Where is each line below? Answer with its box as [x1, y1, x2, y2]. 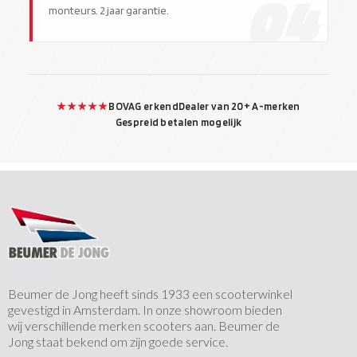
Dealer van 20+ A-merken [178, 100, 300, 112]
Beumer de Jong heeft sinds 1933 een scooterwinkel [8, 286, 292, 302]
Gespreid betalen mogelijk [115, 116, 242, 128]
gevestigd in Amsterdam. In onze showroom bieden [8, 302, 282, 318]
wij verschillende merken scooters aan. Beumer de [8, 318, 280, 334]
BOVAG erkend [108, 100, 178, 112]
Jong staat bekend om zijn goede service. [8, 334, 228, 350]
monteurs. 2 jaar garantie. [49, 3, 169, 17]
